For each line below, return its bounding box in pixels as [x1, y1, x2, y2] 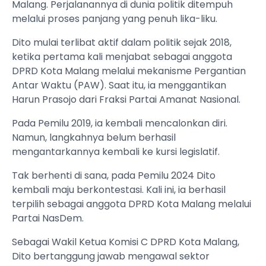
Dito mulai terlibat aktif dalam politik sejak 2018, [12, 36, 232, 50]
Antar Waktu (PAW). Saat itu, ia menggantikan [12, 78, 226, 93]
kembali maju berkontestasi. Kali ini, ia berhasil [12, 183, 226, 197]
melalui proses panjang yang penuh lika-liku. [12, 12, 217, 26]
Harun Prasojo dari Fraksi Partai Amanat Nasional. [12, 93, 240, 107]
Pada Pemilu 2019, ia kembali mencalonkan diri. [12, 116, 227, 131]
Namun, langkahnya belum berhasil [12, 131, 176, 145]
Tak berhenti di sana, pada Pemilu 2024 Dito [12, 169, 216, 183]
